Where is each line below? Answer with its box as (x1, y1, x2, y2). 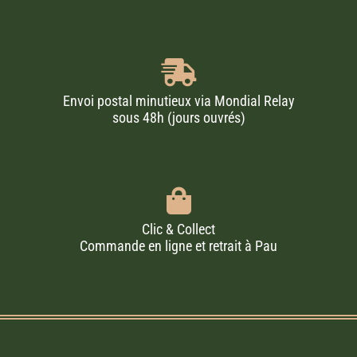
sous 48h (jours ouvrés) (112, 108, 245, 126)
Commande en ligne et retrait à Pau (80, 237, 277, 254)
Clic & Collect (142, 220, 215, 237)
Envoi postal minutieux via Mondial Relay (62, 92, 295, 109)
